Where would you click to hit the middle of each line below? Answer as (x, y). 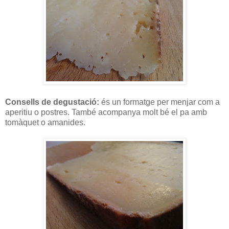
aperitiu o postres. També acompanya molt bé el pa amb (106, 112)
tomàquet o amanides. (45, 122)
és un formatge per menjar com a (159, 102)
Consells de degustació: (52, 102)
